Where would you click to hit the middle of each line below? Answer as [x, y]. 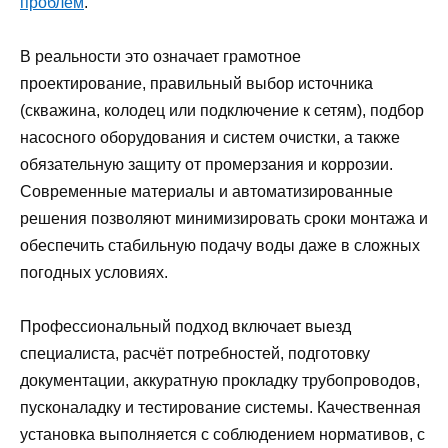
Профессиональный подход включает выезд [185, 327]
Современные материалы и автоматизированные [206, 192]
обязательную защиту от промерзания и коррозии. [206, 165]
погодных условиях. [94, 273]
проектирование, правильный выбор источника [196, 84]
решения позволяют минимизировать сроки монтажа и [224, 219]
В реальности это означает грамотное [160, 57]
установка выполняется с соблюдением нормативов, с [222, 435]
